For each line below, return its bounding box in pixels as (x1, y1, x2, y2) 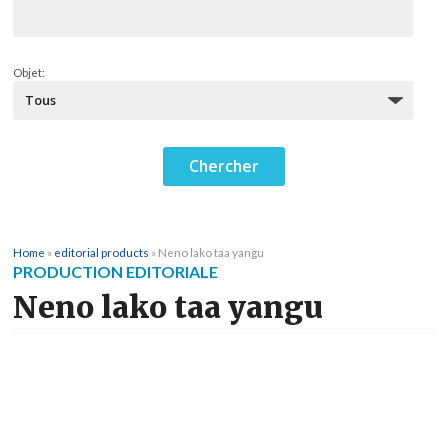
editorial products (54, 245, 149, 260)
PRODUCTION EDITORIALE (13, 262, 218, 282)
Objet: (13, 66, 45, 80)
